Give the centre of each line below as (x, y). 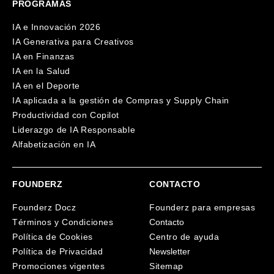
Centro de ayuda (184, 236)
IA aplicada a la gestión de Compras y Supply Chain (121, 100)
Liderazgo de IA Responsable (74, 129)
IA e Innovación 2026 (57, 27)
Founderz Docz (44, 207)
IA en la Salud (41, 71)
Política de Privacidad (58, 251)
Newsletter (170, 251)
